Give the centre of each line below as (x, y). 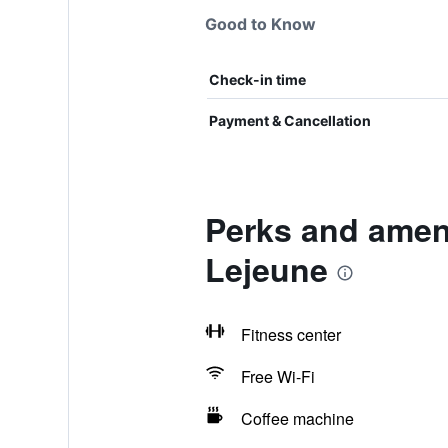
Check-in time (257, 79)
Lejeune (266, 269)
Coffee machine (297, 418)
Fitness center (290, 334)
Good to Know (260, 24)
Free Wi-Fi (277, 376)
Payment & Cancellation (289, 120)
